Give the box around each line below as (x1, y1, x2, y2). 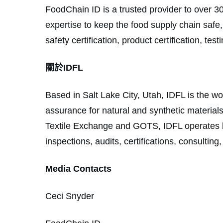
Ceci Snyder (45, 191, 99, 201)
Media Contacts (45, 163, 111, 174)
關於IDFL (45, 62, 83, 73)
